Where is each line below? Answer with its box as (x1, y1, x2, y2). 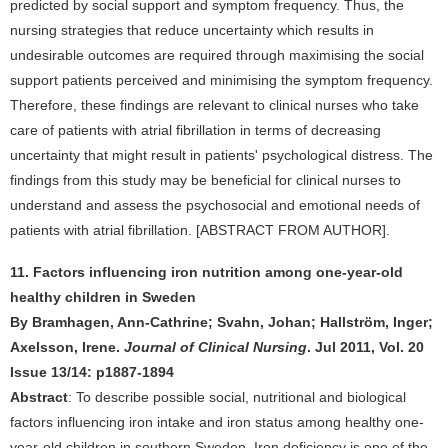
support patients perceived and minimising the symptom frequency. (10, 72, 433, 88)
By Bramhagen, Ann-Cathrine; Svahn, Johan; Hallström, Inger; (10, 314, 433, 330)
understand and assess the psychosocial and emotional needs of (10, 197, 420, 213)
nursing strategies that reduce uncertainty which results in (10, 22, 374, 38)
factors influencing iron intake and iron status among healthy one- (10, 414, 424, 430)
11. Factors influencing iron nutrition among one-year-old (10, 264, 403, 280)
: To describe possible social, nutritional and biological (68, 389, 406, 405)
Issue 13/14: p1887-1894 (10, 364, 174, 380)
